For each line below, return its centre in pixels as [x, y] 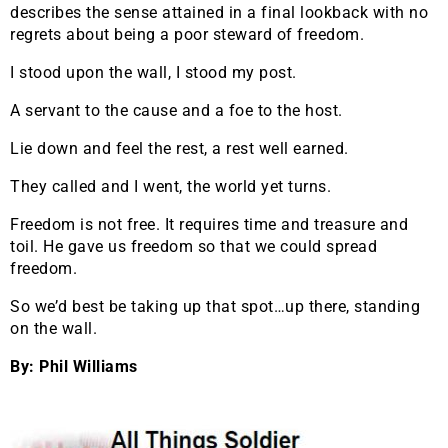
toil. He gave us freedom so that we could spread [193, 247]
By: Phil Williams [74, 367]
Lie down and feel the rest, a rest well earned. [179, 149]
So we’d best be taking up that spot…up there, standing [215, 307]
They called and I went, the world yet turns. [170, 187]
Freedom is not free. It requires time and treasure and [209, 225]
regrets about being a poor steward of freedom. [187, 35]
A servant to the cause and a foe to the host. [176, 111]
